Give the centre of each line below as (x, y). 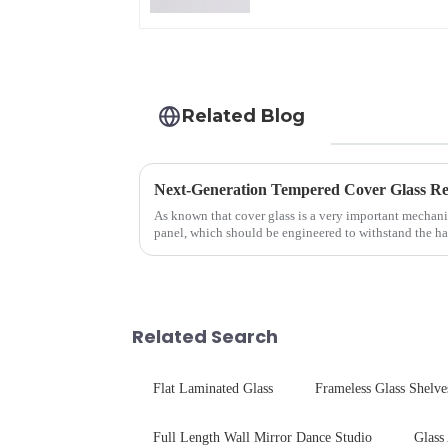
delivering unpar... (203, 250)
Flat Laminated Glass (213, 389)
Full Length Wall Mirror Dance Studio (262, 438)
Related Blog (244, 116)
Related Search (205, 337)
